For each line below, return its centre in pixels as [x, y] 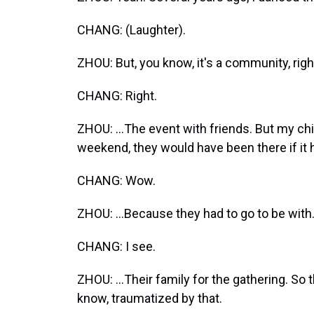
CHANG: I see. [116, 246]
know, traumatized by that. [150, 298]
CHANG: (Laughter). [131, 30]
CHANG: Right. [117, 96]
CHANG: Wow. [116, 180]
